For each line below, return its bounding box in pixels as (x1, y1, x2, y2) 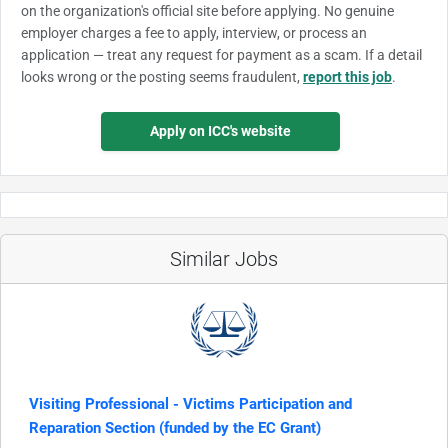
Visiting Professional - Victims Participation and (29, 394, 352, 413)
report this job (303, 68, 392, 85)
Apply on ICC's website (149, 122, 291, 139)
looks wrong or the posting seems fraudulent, (21, 68, 303, 85)
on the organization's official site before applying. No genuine (21, 2, 394, 19)
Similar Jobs (170, 246, 278, 271)
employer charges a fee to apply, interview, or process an (21, 24, 367, 41)
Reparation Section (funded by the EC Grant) (29, 418, 321, 437)
